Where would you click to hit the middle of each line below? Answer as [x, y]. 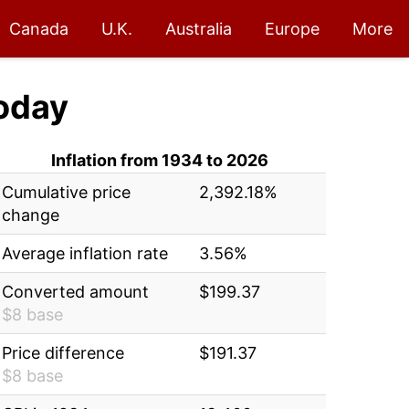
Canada [39, 29]
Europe [292, 29]
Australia [199, 29]
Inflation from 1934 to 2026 [160, 160]
